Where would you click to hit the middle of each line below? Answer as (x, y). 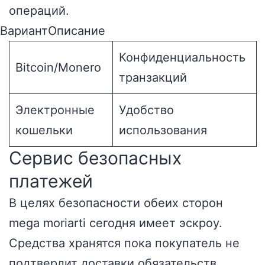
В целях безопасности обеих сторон (116, 203)
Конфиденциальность (182, 57)
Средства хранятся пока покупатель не (124, 243)
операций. (39, 11)
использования (163, 130)
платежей (51, 181)
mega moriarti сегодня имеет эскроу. (116, 223)
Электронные (55, 110)
